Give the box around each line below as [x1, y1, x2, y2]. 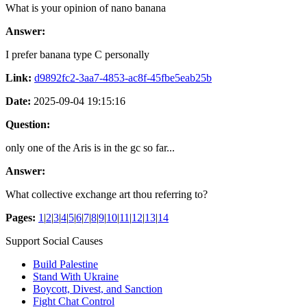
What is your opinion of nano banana [5, 1, 166, 14]
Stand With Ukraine [33, 270, 119, 282]
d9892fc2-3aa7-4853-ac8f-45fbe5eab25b [34, 71, 212, 84]
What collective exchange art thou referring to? [5, 188, 208, 200]
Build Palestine [33, 258, 98, 270]
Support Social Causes [5, 234, 103, 247]
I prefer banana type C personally [5, 48, 149, 60]
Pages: [5, 211, 38, 223]
